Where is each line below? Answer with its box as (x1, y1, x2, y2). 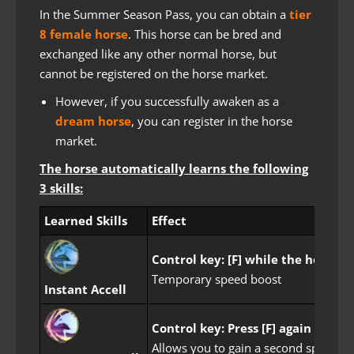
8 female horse (40, 26, 128, 43)
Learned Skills (44, 213, 127, 229)
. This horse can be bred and (128, 26, 281, 43)
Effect (152, 213, 186, 229)
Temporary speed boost (152, 271, 281, 288)
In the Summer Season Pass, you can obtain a (40, 6, 289, 23)
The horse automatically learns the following (40, 160, 308, 177)
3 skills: (40, 180, 83, 197)
